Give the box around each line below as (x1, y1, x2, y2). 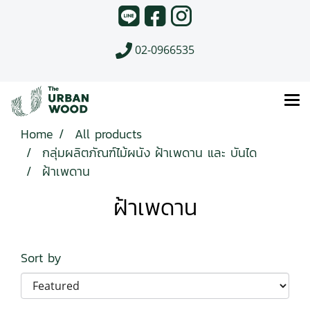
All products (75, 125, 142, 144)
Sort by (21, 248, 76, 268)
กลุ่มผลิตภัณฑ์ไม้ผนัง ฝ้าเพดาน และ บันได (42, 143, 257, 163)
